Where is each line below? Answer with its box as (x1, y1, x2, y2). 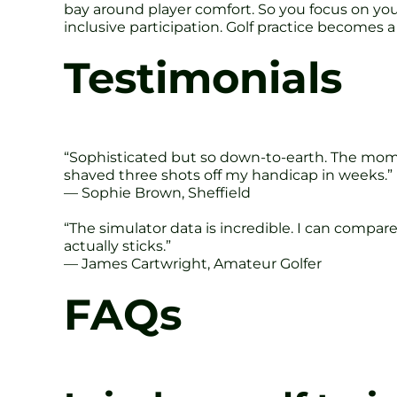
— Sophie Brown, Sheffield (64, 183, 251, 201)
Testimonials (64, 52, 342, 105)
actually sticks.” (64, 237, 171, 254)
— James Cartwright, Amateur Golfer (64, 254, 322, 272)
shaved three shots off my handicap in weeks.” (64, 166, 393, 183)
